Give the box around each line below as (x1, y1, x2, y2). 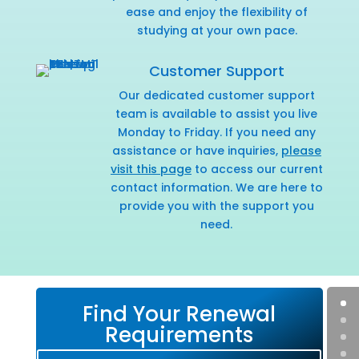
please (280, 142, 321, 159)
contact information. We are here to (110, 179, 323, 196)
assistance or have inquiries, (111, 142, 281, 159)
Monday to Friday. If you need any (117, 123, 316, 140)
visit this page (110, 160, 192, 177)
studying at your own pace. (136, 22, 297, 38)
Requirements (105, 320, 254, 349)
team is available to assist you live (115, 105, 318, 122)
